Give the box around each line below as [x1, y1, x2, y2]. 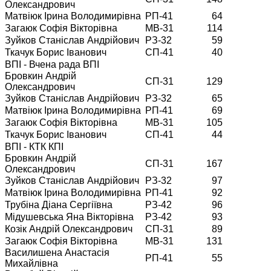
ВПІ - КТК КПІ [5, 141, 64, 152]
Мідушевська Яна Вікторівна [5, 211, 134, 222]
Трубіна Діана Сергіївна [5, 199, 113, 210]
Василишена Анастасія [5, 247, 109, 258]
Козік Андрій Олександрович [5, 223, 132, 234]
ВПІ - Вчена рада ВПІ [5, 59, 99, 70]
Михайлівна [5, 258, 58, 269]
